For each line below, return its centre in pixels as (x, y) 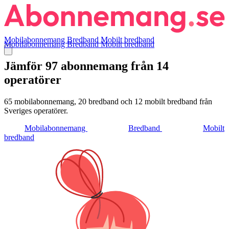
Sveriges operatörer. (36, 110)
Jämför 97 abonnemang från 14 (86, 66)
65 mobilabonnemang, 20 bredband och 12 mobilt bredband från (108, 101)
